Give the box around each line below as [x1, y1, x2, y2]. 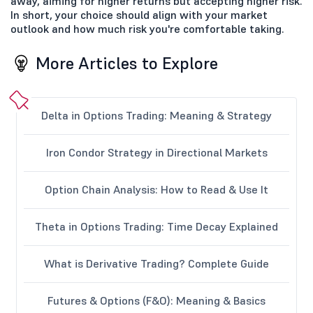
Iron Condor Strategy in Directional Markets [45, 145, 268, 159]
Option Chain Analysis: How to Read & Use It [45, 182, 268, 196]
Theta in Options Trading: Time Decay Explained [35, 219, 278, 233]
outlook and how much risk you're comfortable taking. [10, 21, 284, 36]
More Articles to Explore [36, 52, 218, 74]
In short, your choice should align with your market [10, 7, 268, 22]
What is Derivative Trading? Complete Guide [44, 256, 269, 270]
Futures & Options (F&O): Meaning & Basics [48, 293, 265, 307]
